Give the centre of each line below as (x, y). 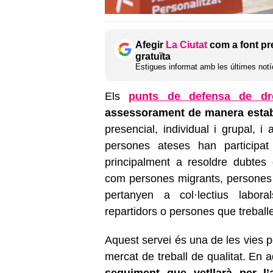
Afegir (151, 44)
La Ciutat (186, 44)
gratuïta (153, 56)
